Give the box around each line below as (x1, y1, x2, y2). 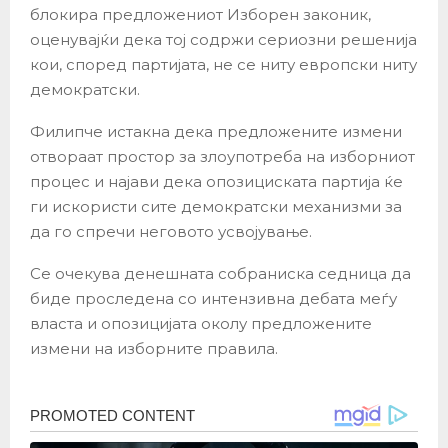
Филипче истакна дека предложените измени (30, 121, 402, 141)
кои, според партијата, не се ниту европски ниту (30, 54, 417, 74)
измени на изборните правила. (30, 338, 278, 358)
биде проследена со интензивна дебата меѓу (30, 288, 397, 308)
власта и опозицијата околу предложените (30, 313, 372, 333)
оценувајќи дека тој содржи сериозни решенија (30, 29, 417, 49)
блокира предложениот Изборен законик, (30, 4, 371, 24)
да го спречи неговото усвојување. (30, 221, 312, 241)
